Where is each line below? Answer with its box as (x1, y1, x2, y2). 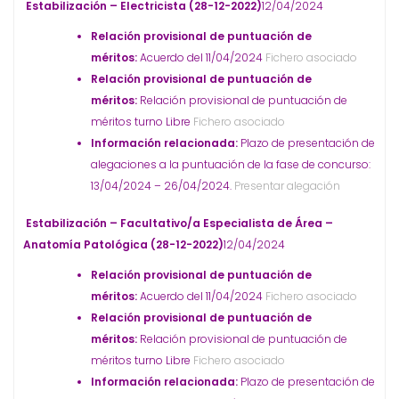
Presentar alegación (232, 178, 340, 193)
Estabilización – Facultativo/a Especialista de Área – (26, 216, 333, 231)
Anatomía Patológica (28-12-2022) (23, 237, 224, 252)
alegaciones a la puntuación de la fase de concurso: (91, 157, 370, 172)
